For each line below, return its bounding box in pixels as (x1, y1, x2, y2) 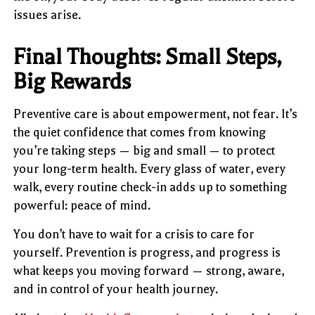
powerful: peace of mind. (13, 198, 151, 212)
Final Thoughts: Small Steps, (13, 44, 282, 70)
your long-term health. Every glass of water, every (13, 161, 286, 176)
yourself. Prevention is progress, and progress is (13, 245, 281, 259)
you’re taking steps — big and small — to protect (13, 143, 276, 157)
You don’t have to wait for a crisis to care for (13, 226, 255, 241)
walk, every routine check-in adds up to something (13, 179, 288, 194)
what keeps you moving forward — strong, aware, (13, 263, 285, 278)
